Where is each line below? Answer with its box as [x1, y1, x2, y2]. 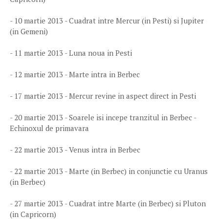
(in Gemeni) [10, 26, 48, 36]
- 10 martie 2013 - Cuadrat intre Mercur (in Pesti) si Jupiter [10, 16, 204, 25]
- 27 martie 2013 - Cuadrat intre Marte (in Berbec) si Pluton [10, 198, 206, 208]
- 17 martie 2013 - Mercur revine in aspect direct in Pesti [10, 91, 196, 101]
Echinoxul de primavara [10, 123, 89, 133]
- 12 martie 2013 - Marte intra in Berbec [10, 69, 140, 79]
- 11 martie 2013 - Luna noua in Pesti [10, 48, 132, 58]
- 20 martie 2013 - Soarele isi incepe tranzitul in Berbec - [10, 112, 196, 122]
